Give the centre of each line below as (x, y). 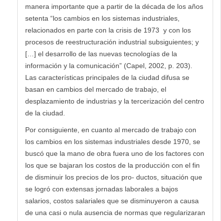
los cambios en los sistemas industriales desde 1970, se (113, 141)
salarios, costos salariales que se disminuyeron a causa (112, 201)
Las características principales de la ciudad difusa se (107, 77)
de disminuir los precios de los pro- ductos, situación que (114, 177)
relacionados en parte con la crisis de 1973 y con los (108, 30)
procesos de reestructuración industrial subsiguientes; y (112, 42)
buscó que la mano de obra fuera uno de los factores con (115, 153)
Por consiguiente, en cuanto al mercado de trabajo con (111, 129)
